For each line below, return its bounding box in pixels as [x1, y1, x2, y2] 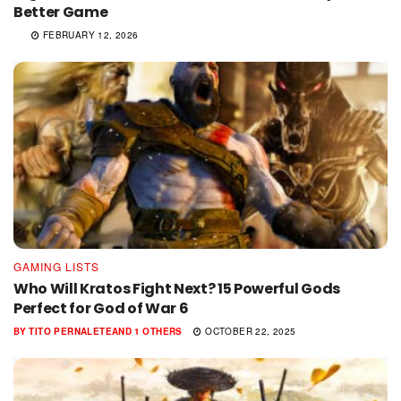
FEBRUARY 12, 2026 [39, 29, 139, 42]
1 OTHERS [133, 325, 183, 338]
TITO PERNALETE [29, 325, 112, 338]
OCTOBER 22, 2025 [201, 325, 296, 338]
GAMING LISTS [13, 259, 99, 275]
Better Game [13, 2, 111, 23]
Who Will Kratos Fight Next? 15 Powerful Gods [13, 278, 340, 300]
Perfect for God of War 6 [13, 298, 189, 320]
